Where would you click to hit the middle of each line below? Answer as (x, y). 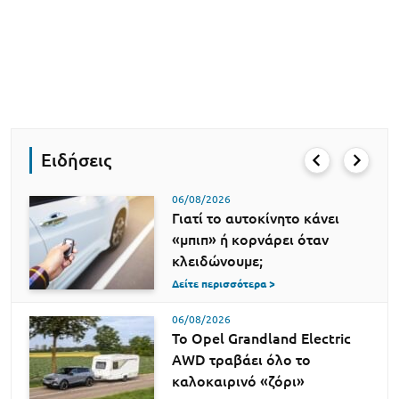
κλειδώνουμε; (217, 261)
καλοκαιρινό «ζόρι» (238, 381)
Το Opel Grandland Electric (261, 338)
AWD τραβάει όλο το (241, 360)
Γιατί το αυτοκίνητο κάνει (256, 218)
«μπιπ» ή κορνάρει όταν (250, 240)
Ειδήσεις (76, 160)
